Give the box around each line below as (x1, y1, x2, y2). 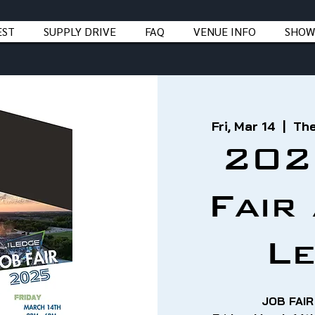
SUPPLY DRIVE (44, 24, 116, 39)
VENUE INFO (193, 24, 256, 39)
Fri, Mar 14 (211, 118, 276, 134)
